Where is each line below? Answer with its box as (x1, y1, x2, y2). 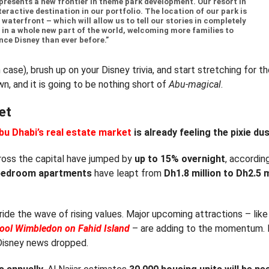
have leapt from (92, 168, 165, 179)
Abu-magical (169, 79, 222, 90)
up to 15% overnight (134, 153, 226, 165)
